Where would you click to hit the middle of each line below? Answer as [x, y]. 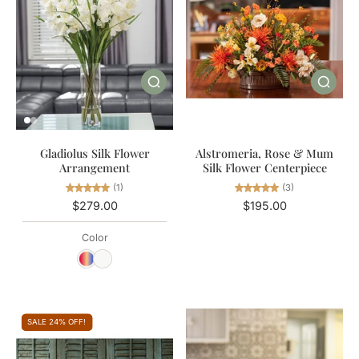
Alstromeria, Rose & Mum [264, 153]
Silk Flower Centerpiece [264, 168]
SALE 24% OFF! [57, 322]
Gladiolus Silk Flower [95, 153]
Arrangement [95, 168]
